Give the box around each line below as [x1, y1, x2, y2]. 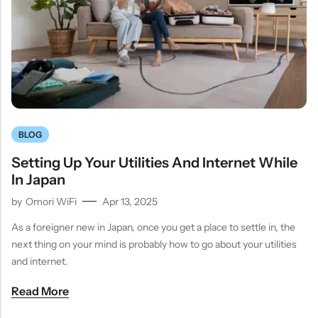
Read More [11, 283, 69, 298]
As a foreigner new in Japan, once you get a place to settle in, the [11, 220, 295, 234]
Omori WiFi [26, 194, 77, 208]
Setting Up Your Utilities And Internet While [11, 154, 297, 172]
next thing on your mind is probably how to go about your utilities [11, 237, 297, 251]
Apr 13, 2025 [102, 194, 158, 208]
